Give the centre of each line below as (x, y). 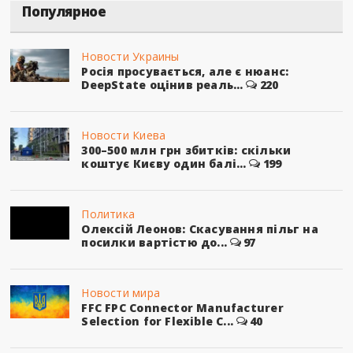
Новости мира (121, 292)
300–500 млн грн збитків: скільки (186, 150)
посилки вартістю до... (154, 242)
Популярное (64, 11)
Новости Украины (130, 56)
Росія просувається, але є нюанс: (185, 71)
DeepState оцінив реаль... (162, 84)
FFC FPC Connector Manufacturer (182, 307)
